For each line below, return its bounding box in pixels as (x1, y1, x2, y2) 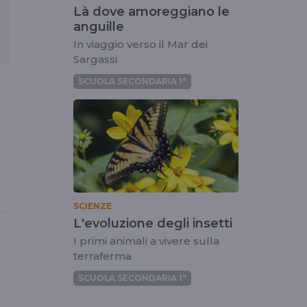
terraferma (73, 249, 132, 262)
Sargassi (73, 53, 117, 66)
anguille (73, 19, 124, 35)
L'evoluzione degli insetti (73, 215, 232, 231)
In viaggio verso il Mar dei (73, 38, 208, 51)
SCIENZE (73, 200, 112, 211)
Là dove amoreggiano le (73, 4, 230, 20)
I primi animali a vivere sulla (73, 234, 219, 247)
